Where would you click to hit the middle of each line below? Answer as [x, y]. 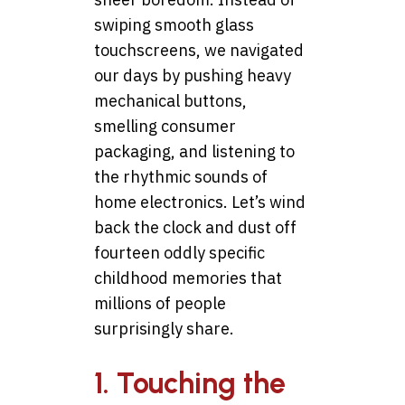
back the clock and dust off [195, 228]
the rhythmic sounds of [181, 177]
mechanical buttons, [170, 101]
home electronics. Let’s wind [200, 202]
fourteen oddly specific [179, 253]
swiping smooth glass [174, 25]
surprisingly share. [164, 329]
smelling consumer [165, 127]
